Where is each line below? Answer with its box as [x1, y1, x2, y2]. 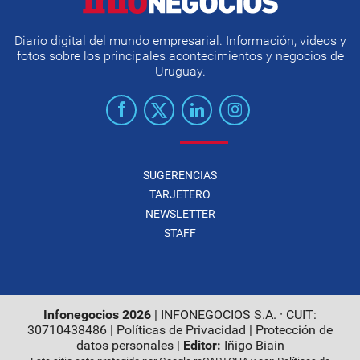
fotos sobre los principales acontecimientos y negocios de [16, 48, 344, 63]
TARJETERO [149, 188, 211, 201]
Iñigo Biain [223, 337, 284, 353]
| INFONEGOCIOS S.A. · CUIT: [151, 307, 317, 322]
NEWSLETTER [145, 207, 215, 220]
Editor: [182, 337, 221, 353]
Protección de [256, 322, 333, 337]
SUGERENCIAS [143, 169, 217, 182]
